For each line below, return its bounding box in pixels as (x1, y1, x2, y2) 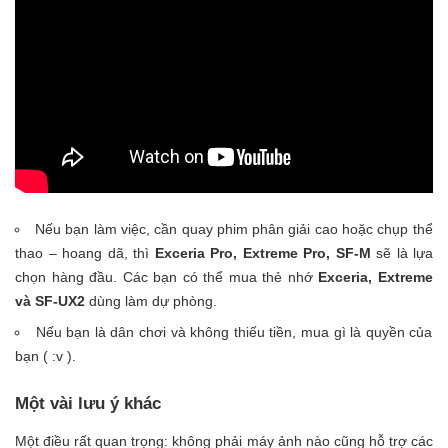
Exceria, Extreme (318, 268, 434, 285)
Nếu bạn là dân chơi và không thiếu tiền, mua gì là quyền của (35, 323, 433, 340)
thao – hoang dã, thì (15, 244, 155, 261)
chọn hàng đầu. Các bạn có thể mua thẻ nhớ (15, 268, 319, 285)
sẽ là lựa (370, 244, 433, 261)
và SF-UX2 (15, 292, 89, 309)
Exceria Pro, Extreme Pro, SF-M (154, 244, 371, 261)
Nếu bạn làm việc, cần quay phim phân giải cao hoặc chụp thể (35, 220, 433, 237)
